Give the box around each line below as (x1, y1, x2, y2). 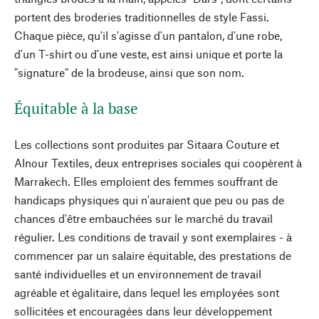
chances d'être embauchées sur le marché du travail (14, 211, 273, 225)
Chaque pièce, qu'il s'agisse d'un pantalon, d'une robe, (14, 28, 282, 42)
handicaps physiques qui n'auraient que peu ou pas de (14, 193, 284, 206)
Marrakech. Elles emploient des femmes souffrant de (14, 174, 278, 188)
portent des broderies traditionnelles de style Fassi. (14, 10, 269, 23)
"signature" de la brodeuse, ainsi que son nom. (14, 66, 244, 79)
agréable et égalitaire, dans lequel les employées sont (14, 286, 279, 299)
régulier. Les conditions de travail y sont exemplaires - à (14, 230, 292, 244)
